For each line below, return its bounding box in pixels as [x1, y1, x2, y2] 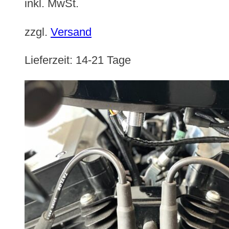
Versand [51, 25, 91, 38]
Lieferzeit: [25, 54, 76, 67]
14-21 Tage [76, 54, 131, 67]
